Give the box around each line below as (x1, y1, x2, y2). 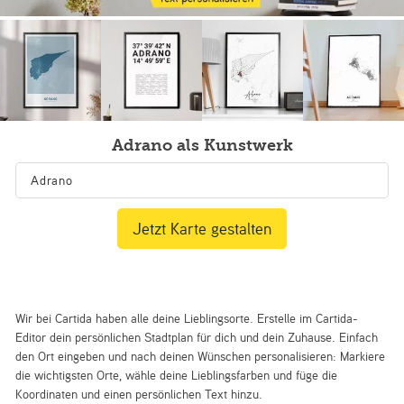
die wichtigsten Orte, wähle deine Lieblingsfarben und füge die (15, 366, 338, 384)
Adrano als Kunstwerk (111, 135, 293, 155)
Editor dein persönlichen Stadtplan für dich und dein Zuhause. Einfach (15, 328, 379, 346)
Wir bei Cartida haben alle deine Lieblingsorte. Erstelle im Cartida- (15, 309, 359, 327)
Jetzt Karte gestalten (133, 217, 271, 240)
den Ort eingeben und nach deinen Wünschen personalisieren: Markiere (15, 347, 386, 365)
